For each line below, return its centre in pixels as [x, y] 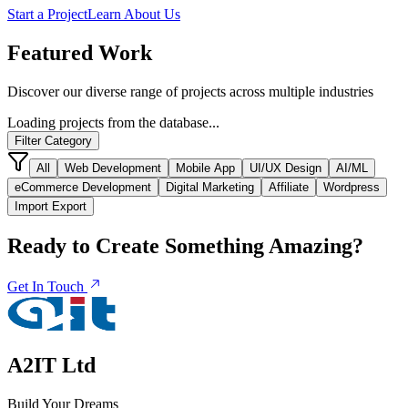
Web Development [113, 168]
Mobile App [205, 168]
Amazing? [316, 245]
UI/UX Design [286, 168]
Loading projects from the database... [113, 123]
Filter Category [53, 141]
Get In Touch [47, 286]
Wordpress [352, 188]
